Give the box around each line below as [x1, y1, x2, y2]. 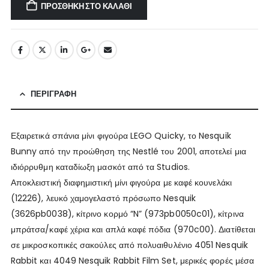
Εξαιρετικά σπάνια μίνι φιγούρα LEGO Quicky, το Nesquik [10, 129, 231, 142]
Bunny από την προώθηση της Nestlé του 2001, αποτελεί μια [10, 145, 246, 157]
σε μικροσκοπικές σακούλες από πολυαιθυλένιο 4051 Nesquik [10, 238, 248, 251]
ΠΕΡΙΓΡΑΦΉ [30, 88, 76, 100]
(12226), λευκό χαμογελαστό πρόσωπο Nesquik [10, 192, 196, 204]
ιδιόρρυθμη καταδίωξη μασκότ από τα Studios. [10, 160, 190, 173]
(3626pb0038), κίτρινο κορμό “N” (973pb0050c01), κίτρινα [10, 207, 244, 220]
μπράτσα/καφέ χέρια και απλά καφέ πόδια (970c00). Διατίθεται [10, 223, 256, 235]
